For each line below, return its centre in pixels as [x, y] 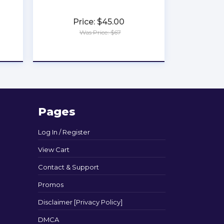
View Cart [54, 149]
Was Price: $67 [100, 32]
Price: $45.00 [99, 22]
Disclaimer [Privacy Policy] [80, 202]
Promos [51, 184]
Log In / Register [64, 132]
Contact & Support [68, 167]
